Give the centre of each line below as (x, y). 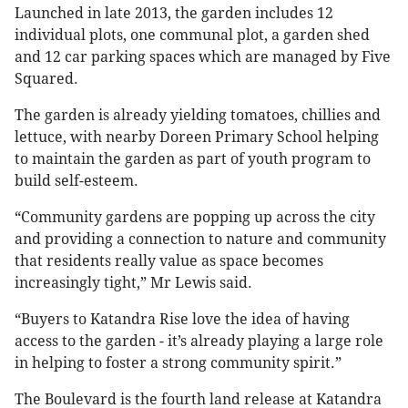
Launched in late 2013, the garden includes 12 (174, 14)
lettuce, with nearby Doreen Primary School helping (197, 138)
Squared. (46, 79)
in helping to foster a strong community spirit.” (178, 363)
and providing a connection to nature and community (200, 240)
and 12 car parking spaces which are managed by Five (203, 57)
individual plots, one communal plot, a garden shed (192, 36)
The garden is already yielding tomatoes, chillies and (198, 116)
